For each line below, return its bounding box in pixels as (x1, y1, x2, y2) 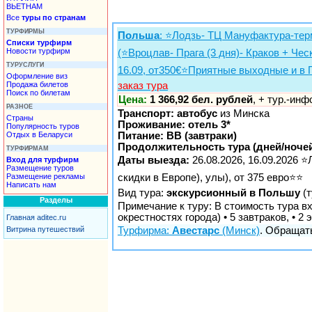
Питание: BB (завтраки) (118, 130, 237, 142)
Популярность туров (6, 121, 79, 130)
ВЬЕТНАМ (6, 1, 42, 10)
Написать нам (6, 180, 56, 189)
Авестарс (172, 225, 219, 237)
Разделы (39, 196, 72, 204)
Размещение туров (6, 163, 74, 172)
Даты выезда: (118, 155, 189, 166)
